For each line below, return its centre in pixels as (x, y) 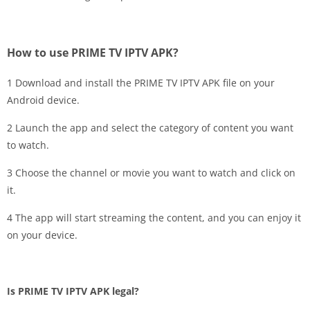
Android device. (43, 100)
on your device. (42, 235)
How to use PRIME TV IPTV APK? (93, 52)
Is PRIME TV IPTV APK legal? (73, 291)
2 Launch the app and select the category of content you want (150, 127)
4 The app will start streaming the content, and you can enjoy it (154, 217)
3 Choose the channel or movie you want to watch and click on (151, 172)
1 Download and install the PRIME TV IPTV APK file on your (141, 82)
